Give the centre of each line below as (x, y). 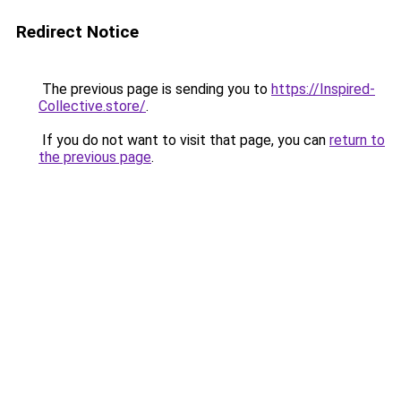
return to (357, 140)
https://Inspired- (323, 89)
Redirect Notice (77, 32)
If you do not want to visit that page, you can (184, 140)
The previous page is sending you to (155, 89)
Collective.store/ (92, 106)
